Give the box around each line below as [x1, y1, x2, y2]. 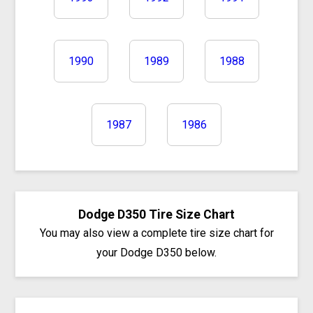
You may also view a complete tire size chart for [39, 226, 274, 240]
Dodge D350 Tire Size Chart [78, 207, 235, 221]
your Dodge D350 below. [96, 245, 217, 259]
